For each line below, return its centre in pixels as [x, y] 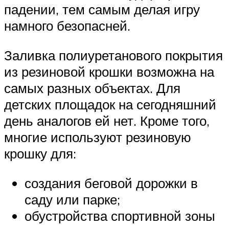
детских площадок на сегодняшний [110, 104]
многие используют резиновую [98, 137]
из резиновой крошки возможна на [109, 71]
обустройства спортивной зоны [120, 215]
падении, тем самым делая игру [102, 9]
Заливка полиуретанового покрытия [113, 55]
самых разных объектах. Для [92, 88]
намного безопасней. [67, 26]
